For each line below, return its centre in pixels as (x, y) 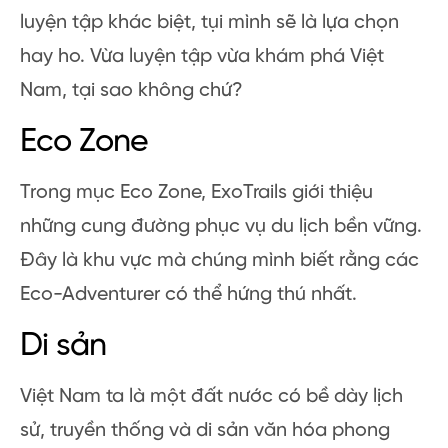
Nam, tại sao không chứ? (131, 90)
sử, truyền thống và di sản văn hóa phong (205, 430)
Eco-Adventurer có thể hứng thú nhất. (188, 294)
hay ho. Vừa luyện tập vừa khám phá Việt (202, 56)
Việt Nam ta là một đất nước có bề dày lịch (211, 396)
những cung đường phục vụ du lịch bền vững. (221, 226)
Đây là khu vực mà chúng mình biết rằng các (219, 260)
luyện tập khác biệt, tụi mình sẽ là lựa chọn (209, 22)
